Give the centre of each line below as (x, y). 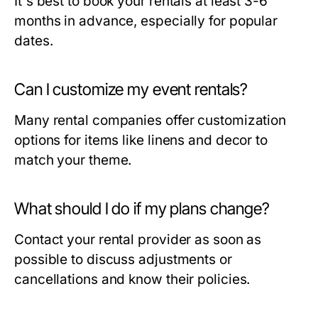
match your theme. (73, 160)
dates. (34, 41)
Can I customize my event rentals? (131, 90)
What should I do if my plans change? (142, 209)
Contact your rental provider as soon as (138, 240)
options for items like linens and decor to (141, 141)
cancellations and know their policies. (132, 280)
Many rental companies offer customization (150, 121)
